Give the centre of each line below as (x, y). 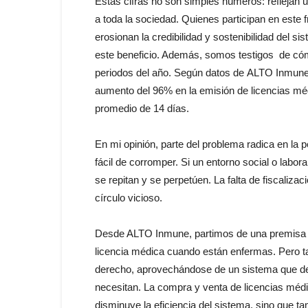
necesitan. (119, 287)
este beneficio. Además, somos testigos (187, 55)
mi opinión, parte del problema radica (192, 144)
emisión (217, 90)
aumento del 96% (135, 90)
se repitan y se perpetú (146, 180)
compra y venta (192, 287)
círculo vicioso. (129, 198)
